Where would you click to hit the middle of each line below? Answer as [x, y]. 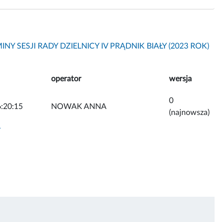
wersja [180, 79]
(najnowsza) [189, 112]
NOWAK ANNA [79, 106]
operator [66, 79]
